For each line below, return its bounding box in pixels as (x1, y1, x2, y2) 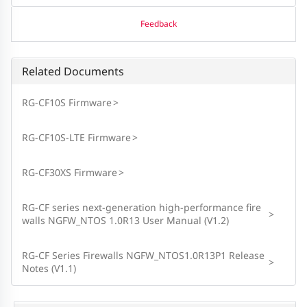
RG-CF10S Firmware (21, 96, 112, 110)
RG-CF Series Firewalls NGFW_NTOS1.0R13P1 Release (21, 249, 265, 262)
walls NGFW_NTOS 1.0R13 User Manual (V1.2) (21, 214, 229, 228)
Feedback (140, 17, 177, 29)
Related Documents (21, 64, 124, 79)
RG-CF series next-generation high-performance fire (21, 201, 261, 214)
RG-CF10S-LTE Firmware (21, 131, 131, 145)
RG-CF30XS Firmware (21, 166, 117, 180)
